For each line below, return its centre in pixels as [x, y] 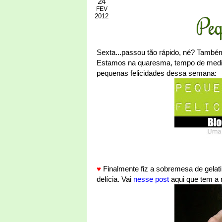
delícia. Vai [115, 179]
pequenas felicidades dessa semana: [157, 73]
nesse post [151, 179]
